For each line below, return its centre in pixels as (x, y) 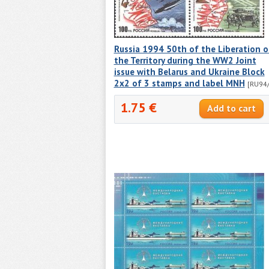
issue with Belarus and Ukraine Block (189, 71)
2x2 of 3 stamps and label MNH (179, 83)
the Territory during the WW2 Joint (185, 60)
